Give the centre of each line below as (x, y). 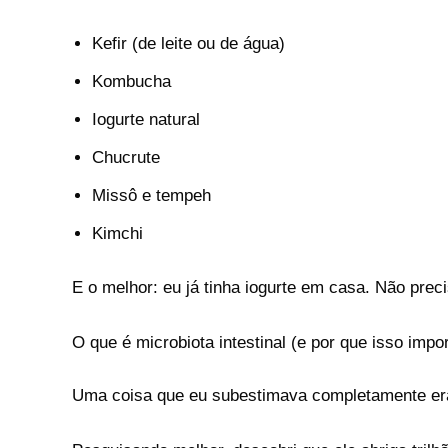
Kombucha (131, 81)
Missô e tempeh (151, 195)
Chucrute (126, 157)
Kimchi (117, 233)
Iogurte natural (146, 119)
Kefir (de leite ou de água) (188, 43)
